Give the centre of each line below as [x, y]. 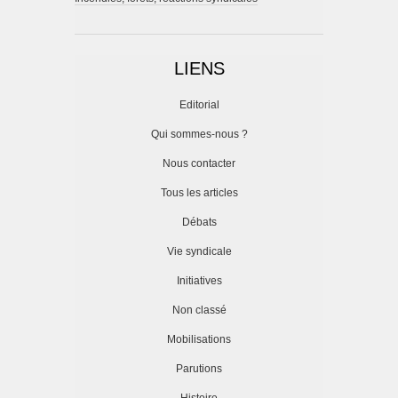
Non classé [199, 310]
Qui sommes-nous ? [199, 135]
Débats [199, 223]
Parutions [199, 369]
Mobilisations [199, 340]
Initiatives [199, 281]
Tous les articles [199, 193]
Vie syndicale [199, 252]
